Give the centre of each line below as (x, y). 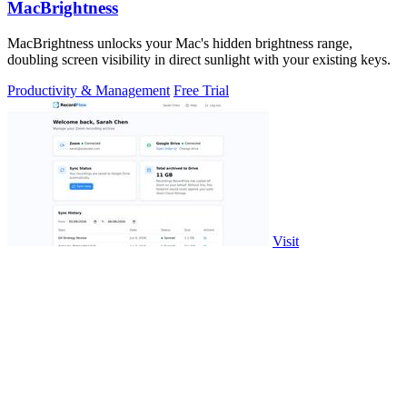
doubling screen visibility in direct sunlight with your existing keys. (199, 60)
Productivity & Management (89, 91)
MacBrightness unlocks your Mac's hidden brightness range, (180, 44)
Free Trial (201, 91)
